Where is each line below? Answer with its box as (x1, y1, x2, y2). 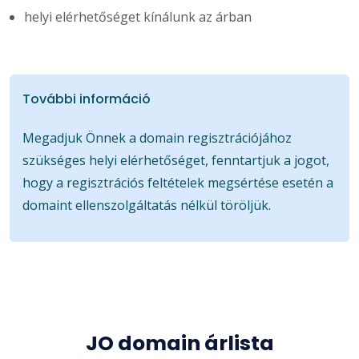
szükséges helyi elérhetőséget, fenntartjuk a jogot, (22, 151, 329, 169)
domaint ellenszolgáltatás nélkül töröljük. (22, 196, 271, 214)
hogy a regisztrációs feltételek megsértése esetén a (22, 173, 333, 192)
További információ (22, 89, 151, 108)
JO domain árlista (85, 329, 274, 357)
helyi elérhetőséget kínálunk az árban (24, 7, 252, 26)
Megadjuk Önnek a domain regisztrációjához (22, 128, 292, 147)
